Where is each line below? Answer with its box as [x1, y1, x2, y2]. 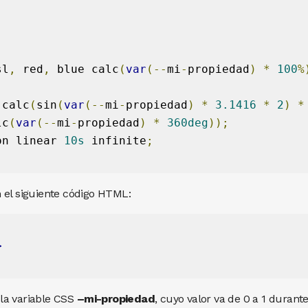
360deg [166, 115, 208, 129]
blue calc [49, 62, 119, 76]
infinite [84, 133, 146, 147]
